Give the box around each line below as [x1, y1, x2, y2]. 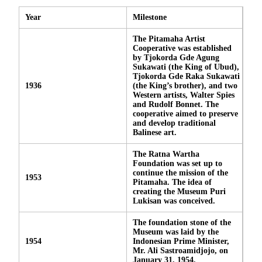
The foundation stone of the [133, 218, 231, 227]
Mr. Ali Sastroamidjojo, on [133, 246, 228, 255]
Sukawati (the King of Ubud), [133, 62, 239, 71]
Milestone [133, 12, 167, 22]
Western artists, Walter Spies [133, 90, 235, 99]
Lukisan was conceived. [133, 196, 215, 205]
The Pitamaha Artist [133, 34, 205, 43]
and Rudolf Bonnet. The [133, 99, 219, 109]
